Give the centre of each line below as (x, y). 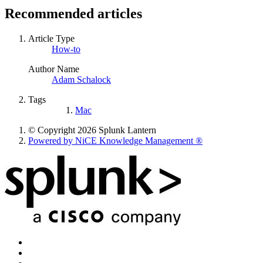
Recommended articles (73, 13)
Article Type (51, 38)
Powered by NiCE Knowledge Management (112, 140)
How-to (66, 49)
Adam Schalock (81, 79)
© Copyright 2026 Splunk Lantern (92, 130)
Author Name (54, 69)
